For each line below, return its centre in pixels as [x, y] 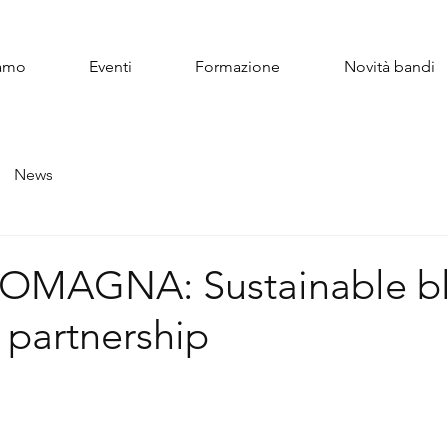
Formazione [238, 66]
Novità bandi [389, 66]
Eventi [111, 66]
